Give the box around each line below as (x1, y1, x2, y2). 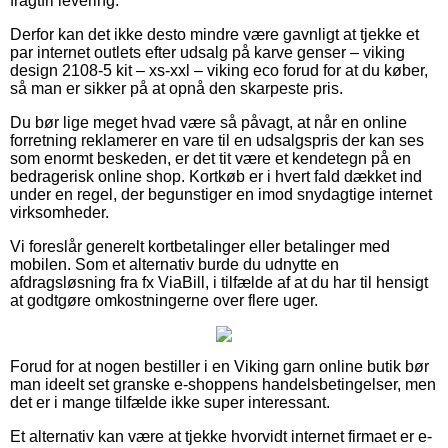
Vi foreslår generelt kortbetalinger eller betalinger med (10, 237, 390, 255)
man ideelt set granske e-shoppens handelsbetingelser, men (10, 375, 436, 393)
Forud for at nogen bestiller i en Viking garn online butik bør (10, 357, 429, 375)
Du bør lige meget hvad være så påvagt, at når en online (10, 113, 407, 131)
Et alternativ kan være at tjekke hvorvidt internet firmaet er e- (10, 427, 432, 445)
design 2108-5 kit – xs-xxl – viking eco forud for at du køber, (10, 61, 428, 79)
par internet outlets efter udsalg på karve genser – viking (10, 43, 405, 61)
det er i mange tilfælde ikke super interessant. (10, 393, 330, 411)
